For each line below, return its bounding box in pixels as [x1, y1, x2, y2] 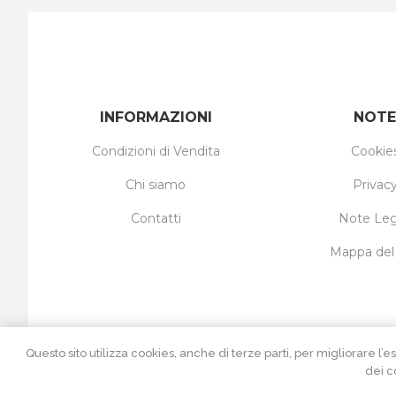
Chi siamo [126, 177, 186, 193]
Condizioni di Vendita [91, 143, 220, 159]
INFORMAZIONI [99, 109, 212, 126]
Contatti [130, 210, 181, 226]
